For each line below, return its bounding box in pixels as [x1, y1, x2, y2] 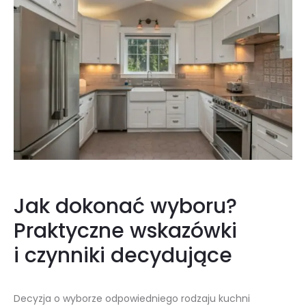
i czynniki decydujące [14, 241, 232, 270]
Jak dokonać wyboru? [14, 192, 237, 221]
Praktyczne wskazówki [14, 217, 237, 246]
